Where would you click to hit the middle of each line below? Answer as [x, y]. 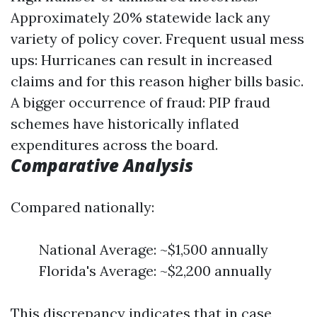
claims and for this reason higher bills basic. [157, 81]
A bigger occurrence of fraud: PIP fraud [140, 103]
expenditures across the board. [114, 145]
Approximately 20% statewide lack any [140, 18]
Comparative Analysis [102, 166]
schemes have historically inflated [125, 124]
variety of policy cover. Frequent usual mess [157, 39]
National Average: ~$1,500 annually [154, 250]
